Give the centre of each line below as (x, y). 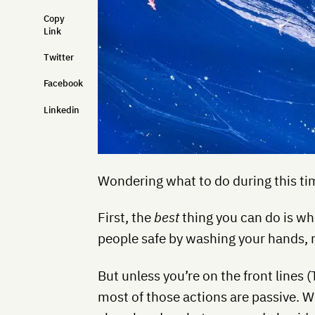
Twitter (59, 57)
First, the (126, 218)
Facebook (63, 84)
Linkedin (62, 110)
